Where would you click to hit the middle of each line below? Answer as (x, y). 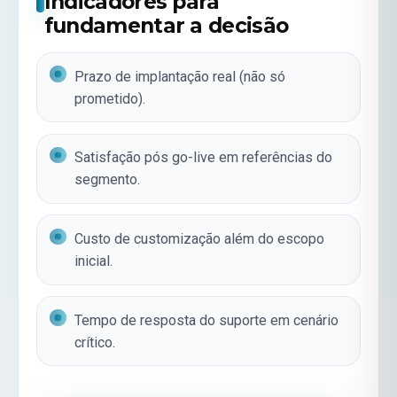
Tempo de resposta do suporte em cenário (207, 320)
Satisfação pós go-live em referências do (204, 158)
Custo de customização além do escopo (200, 238)
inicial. (94, 261)
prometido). (110, 98)
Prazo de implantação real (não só (180, 76)
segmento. (108, 180)
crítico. (95, 342)
